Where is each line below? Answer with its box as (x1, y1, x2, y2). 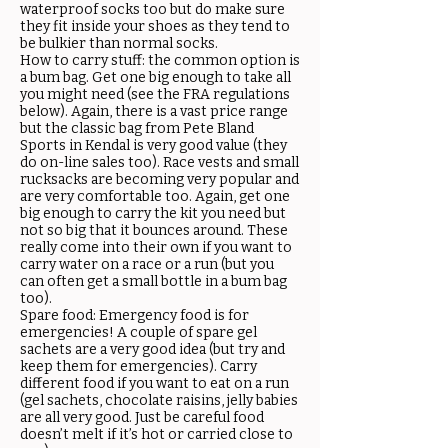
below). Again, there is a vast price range (20, 103, 288, 120)
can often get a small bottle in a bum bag (20, 273, 287, 290)
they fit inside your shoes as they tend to (20, 18, 290, 35)
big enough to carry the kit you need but (20, 205, 286, 222)
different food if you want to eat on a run (20, 375, 289, 392)
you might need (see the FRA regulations (20, 86, 290, 103)
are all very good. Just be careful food (20, 409, 264, 426)
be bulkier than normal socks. (20, 35, 218, 52)
